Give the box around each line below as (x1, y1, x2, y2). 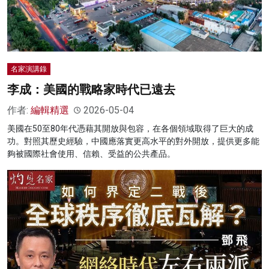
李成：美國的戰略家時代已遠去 (7, 82, 175, 97)
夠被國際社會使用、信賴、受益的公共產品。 (7, 149, 175, 159)
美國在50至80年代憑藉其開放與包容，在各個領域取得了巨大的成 (7, 124, 253, 134)
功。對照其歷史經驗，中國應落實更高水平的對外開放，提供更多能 (7, 136, 259, 147)
